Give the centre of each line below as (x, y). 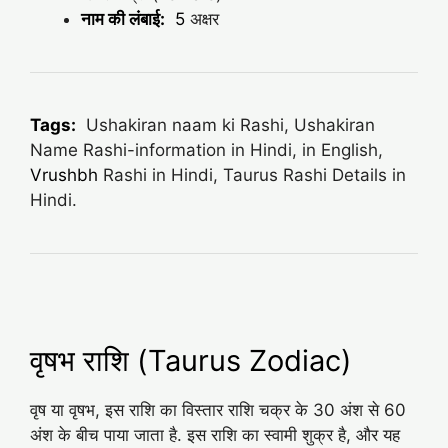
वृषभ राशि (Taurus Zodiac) (191, 361)
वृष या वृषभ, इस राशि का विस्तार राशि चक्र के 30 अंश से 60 (218, 410)
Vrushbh (66, 174)
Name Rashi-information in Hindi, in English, (206, 149)
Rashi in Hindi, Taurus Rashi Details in (254, 174)
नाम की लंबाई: (123, 18)
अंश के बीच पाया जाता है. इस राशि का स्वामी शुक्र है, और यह (215, 435)
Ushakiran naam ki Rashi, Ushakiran (225, 124)
